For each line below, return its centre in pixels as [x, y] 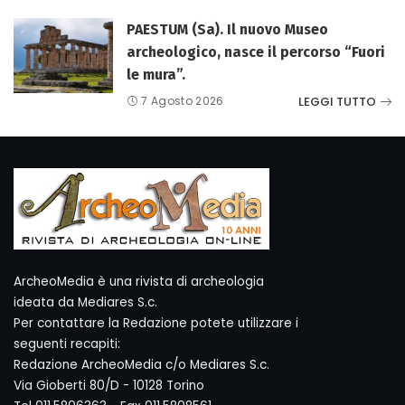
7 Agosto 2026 [183, 101]
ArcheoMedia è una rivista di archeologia [139, 282]
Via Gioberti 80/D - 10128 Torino [109, 386]
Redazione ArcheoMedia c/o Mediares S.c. [141, 365]
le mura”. [156, 75]
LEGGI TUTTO [337, 101]
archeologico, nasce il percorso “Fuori [256, 52]
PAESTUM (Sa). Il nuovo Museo [227, 29]
